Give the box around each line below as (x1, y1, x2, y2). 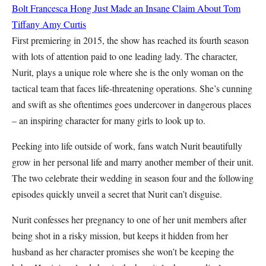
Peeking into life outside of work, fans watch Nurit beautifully (12, 139, 242, 152)
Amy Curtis (42, 17, 86, 30)
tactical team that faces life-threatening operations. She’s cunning (12, 81, 252, 94)
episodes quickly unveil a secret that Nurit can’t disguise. (12, 187, 227, 200)
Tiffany (12, 17, 40, 30)
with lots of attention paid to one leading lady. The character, (12, 49, 237, 62)
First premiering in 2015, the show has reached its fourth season (12, 33, 249, 46)
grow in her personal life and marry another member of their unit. (12, 155, 254, 168)
